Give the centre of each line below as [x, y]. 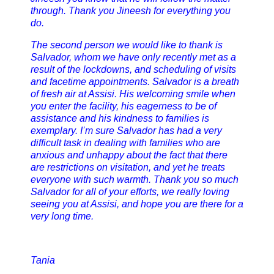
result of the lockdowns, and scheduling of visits [133, 69]
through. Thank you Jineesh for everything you [131, 11]
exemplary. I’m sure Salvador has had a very [126, 131]
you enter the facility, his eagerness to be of [124, 106]
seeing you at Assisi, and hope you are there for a [137, 204]
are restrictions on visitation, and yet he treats [128, 167]
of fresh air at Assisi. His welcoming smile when [133, 94]
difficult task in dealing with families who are [125, 143]
